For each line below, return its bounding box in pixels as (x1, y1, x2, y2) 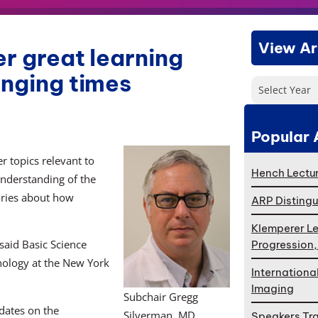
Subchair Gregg (123, 290, 198, 305)
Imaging (251, 282, 294, 296)
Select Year (258, 82, 311, 97)
